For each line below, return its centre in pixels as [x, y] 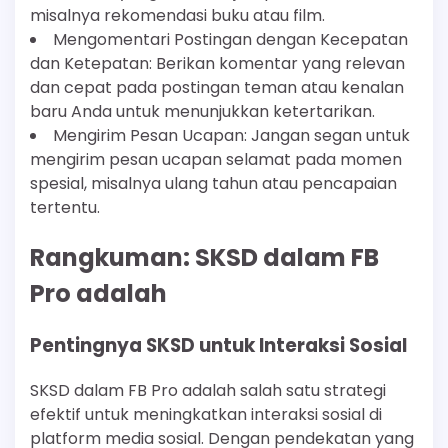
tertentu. [65, 208]
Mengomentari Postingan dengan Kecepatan [230, 40]
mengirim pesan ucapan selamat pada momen [216, 160]
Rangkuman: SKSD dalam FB [204, 258]
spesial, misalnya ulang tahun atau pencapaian [213, 184]
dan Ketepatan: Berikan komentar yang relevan [217, 64]
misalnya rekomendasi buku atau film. [177, 16]
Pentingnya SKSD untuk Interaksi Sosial [218, 346]
